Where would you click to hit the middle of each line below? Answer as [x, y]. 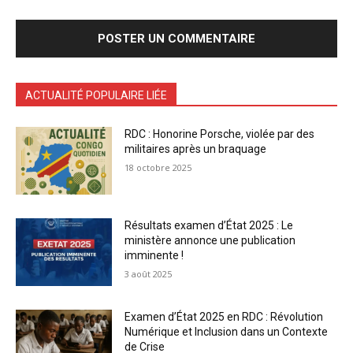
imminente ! [154, 256]
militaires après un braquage [196, 149]
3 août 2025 [149, 274]
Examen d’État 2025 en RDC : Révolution [224, 316]
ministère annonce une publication [210, 241]
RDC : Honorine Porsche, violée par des [220, 134]
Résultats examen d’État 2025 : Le [209, 226]
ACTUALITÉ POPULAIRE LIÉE [96, 96]
